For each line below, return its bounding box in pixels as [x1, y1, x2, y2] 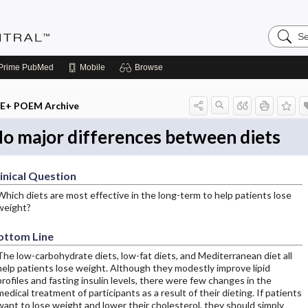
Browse [135, 63, 163, 72]
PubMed [20, 63, 54, 72]
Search [267, 24, 302, 36]
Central [267, 46, 303, 58]
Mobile [80, 63, 105, 72]
